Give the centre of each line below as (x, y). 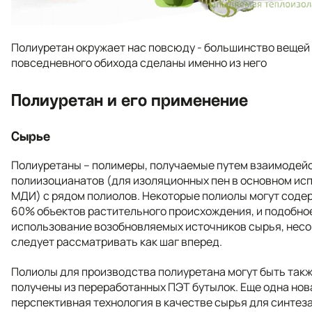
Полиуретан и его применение (130, 101)
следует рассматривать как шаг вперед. (117, 242)
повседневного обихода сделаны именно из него (139, 63)
